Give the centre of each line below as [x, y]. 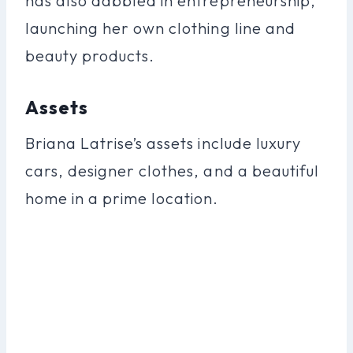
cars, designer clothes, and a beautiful [172, 170]
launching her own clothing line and [160, 28]
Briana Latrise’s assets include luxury [163, 143]
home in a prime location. [122, 198]
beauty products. [90, 55]
